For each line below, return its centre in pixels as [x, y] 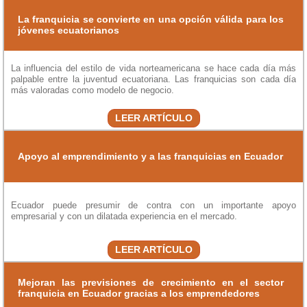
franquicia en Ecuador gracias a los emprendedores [139, 294]
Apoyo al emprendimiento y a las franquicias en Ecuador [150, 157]
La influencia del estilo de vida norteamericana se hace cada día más [153, 69]
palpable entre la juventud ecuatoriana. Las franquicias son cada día [153, 79]
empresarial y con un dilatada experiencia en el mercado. [124, 217]
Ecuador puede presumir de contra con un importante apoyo [153, 206]
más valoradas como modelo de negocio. [93, 90]
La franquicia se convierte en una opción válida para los [151, 20]
